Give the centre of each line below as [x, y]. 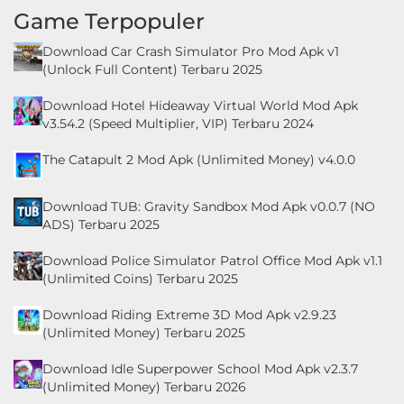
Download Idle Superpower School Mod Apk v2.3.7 [200, 368]
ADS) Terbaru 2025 [101, 224]
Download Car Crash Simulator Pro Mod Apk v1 [191, 51]
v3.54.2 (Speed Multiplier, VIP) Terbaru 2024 [178, 123]
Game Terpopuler [109, 21]
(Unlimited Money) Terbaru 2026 [144, 386]
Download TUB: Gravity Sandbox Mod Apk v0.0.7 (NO [209, 206]
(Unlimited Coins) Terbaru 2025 [140, 278]
